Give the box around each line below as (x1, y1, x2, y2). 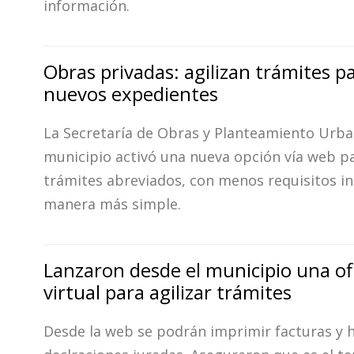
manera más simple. (43, 194, 181, 213)
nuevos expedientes (43, 81, 218, 107)
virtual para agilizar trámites (43, 279, 292, 305)
